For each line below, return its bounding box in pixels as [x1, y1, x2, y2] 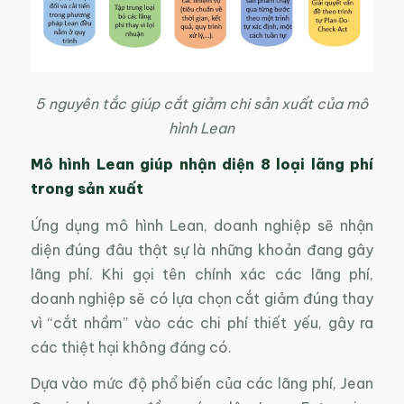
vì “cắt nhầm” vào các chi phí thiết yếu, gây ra [30, 313, 374, 332]
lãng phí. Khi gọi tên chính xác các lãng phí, [30, 264, 374, 283]
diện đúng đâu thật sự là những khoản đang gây [30, 240, 374, 259]
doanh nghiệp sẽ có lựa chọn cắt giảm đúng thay [30, 289, 374, 308]
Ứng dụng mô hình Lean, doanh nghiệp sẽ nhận [30, 216, 374, 234]
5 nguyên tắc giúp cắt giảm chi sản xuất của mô [35, 94, 369, 113]
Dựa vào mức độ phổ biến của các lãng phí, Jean [30, 374, 374, 393]
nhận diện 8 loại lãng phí [179, 155, 374, 174]
